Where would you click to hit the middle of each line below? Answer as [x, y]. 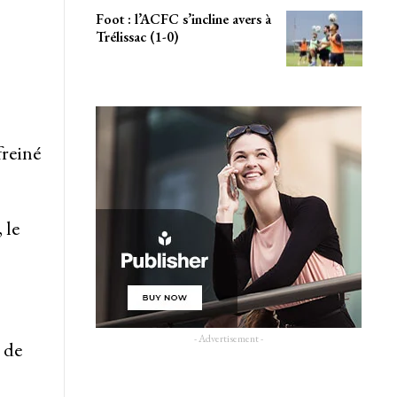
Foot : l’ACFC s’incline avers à [183, 19]
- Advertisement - [229, 339]
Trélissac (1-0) [137, 36]
